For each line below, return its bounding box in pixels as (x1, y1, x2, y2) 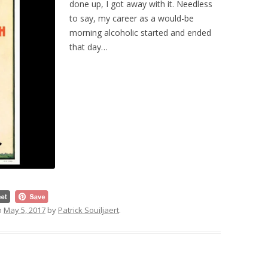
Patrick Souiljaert (58, 204, 119, 215)
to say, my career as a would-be (69, 13, 194, 24)
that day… (69, 41, 108, 53)
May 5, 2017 (4, 204, 45, 215)
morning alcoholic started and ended (69, 27, 211, 38)
